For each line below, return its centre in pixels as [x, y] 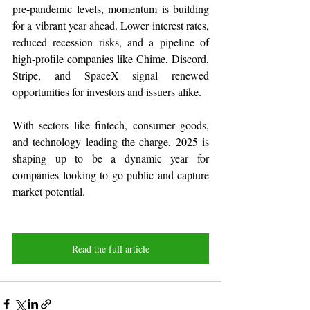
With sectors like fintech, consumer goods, [111, 125]
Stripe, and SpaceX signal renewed [111, 75]
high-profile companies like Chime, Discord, [111, 58]
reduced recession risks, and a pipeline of [111, 42]
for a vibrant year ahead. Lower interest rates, [111, 25]
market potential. [49, 191]
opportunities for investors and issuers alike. [107, 91]
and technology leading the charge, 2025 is [111, 141]
